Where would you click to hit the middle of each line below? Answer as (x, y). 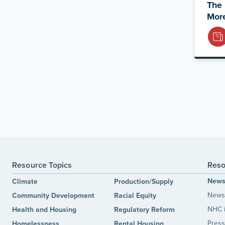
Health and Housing (44, 209)
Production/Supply (144, 181)
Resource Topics (42, 165)
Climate (25, 181)
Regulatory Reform (145, 209)
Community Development (53, 195)
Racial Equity (135, 195)
